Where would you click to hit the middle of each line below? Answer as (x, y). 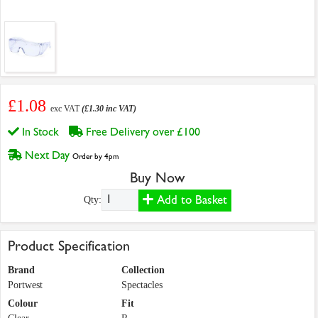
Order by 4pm (95, 157)
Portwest (25, 285)
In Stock (42, 132)
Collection (143, 270)
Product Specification (69, 246)
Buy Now (158, 178)
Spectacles (142, 285)
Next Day (47, 155)
